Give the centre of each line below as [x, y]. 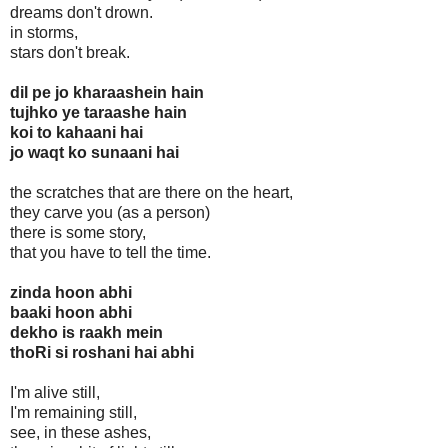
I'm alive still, [55, 393]
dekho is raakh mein [86, 333]
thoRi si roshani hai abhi [102, 353]
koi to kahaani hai [76, 133]
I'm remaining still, [73, 413]
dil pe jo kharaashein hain [107, 93]
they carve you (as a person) [110, 213]
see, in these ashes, [80, 433]
